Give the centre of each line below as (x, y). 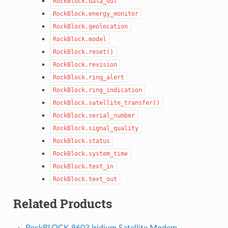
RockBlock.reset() (83, 52)
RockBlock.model (79, 39)
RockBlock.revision (85, 64)
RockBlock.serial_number (94, 115)
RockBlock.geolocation (90, 26)
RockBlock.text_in (83, 166)
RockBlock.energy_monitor (95, 13)
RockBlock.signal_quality (95, 128)
